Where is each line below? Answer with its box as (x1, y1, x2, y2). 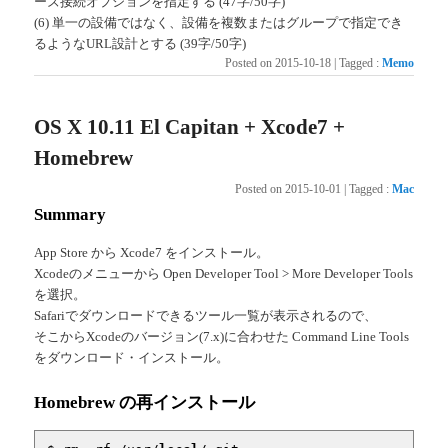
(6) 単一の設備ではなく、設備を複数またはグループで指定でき (34, 14, 404, 30)
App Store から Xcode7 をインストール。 (34, 244, 270, 260)
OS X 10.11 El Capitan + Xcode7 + (34, 114, 346, 139)
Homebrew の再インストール (34, 392, 256, 412)
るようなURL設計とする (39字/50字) (34, 35, 247, 51)
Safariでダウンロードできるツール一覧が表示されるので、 (34, 307, 378, 323)
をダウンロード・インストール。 (34, 349, 230, 365)
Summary (34, 205, 107, 225)
